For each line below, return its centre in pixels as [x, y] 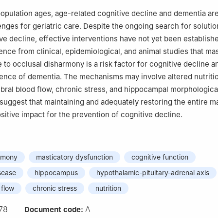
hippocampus [56, 173]
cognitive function [160, 157]
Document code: [55, 210]
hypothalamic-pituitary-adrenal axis [153, 173]
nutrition [108, 188]
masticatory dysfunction [74, 157]
